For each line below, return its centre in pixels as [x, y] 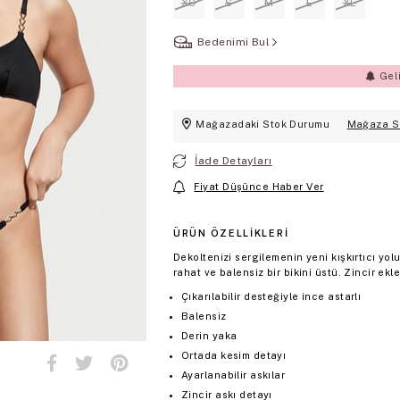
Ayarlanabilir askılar [233, 375]
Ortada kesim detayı [234, 356]
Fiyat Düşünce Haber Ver [259, 187]
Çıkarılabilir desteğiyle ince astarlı [271, 297]
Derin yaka [209, 336]
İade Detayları [233, 161]
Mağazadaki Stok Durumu [263, 125]
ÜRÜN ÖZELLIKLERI [231, 233]
